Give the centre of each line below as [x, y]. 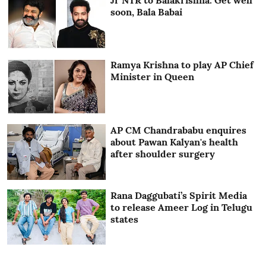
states [125, 219]
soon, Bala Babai [147, 12]
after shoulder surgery [163, 154]
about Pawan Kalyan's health [175, 142]
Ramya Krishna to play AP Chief [182, 65]
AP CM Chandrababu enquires [179, 130]
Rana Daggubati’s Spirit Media [179, 195]
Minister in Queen [153, 77]
